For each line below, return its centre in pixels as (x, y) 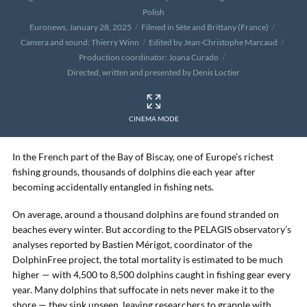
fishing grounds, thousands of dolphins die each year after (134, 172)
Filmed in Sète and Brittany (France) (205, 27)
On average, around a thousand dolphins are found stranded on (146, 214)
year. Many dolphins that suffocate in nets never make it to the (143, 290)
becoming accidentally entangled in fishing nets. (113, 187)
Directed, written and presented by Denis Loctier (153, 72)
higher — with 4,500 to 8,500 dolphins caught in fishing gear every (151, 274)
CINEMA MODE (153, 119)
